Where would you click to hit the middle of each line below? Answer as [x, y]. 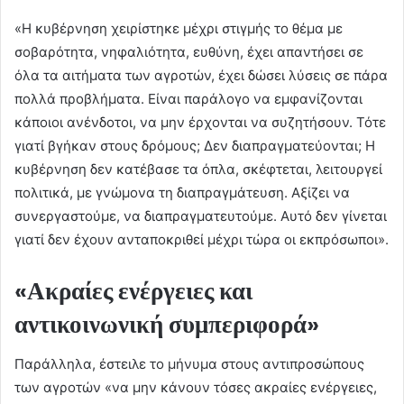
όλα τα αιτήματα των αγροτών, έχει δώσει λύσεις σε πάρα [201, 75]
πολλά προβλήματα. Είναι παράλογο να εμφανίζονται [188, 98]
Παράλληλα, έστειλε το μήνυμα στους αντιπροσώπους [189, 364]
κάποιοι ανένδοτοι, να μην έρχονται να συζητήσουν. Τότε [200, 122]
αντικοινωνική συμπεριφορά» [167, 324]
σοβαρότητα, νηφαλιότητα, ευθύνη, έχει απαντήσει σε [189, 51]
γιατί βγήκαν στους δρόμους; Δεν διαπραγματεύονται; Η [195, 145]
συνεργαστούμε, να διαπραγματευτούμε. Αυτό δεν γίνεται [201, 216]
